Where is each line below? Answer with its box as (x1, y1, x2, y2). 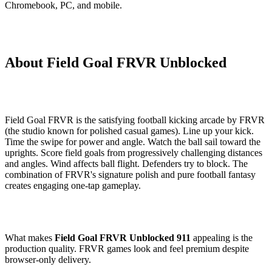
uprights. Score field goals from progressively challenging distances (5, 147, 262, 158)
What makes (5, 232, 55, 243)
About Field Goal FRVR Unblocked (5, 54, 226, 70)
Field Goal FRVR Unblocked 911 (55, 232, 191, 243)
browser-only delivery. (5, 254, 91, 265)
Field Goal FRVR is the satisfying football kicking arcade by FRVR (5, 114, 265, 125)
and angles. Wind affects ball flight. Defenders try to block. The (5, 158, 248, 169)
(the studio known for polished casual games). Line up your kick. (5, 125, 254, 136)
